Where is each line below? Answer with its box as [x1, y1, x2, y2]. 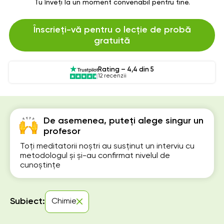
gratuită [94, 36, 130, 45]
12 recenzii [98, 72, 126, 78]
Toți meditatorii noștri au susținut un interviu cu [20, 142, 194, 150]
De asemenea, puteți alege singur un [43, 116, 203, 125]
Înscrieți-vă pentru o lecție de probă [33, 25, 191, 34]
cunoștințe [20, 161, 60, 169]
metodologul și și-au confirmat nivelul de [20, 151, 170, 160]
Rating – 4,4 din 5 [98, 66, 154, 73]
